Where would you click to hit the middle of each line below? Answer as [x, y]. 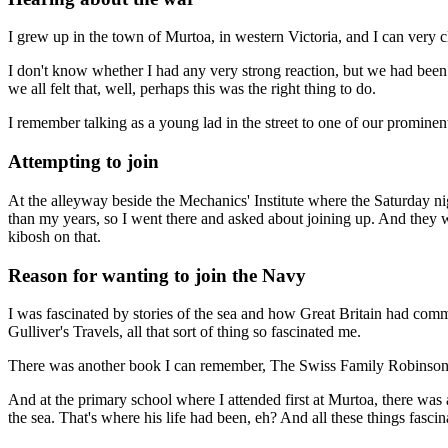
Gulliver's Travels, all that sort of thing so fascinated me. [184, 332]
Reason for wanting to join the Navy [157, 275]
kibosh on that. [54, 236]
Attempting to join [83, 162]
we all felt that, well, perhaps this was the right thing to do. [192, 89]
